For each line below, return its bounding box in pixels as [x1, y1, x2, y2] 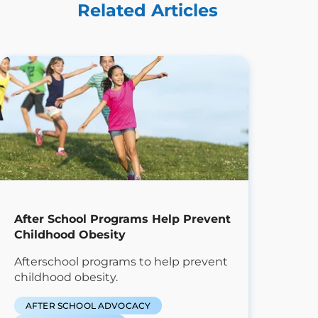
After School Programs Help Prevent [14, 212, 231, 226]
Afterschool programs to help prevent [14, 254, 228, 268]
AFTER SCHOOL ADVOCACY [26, 300, 151, 311]
